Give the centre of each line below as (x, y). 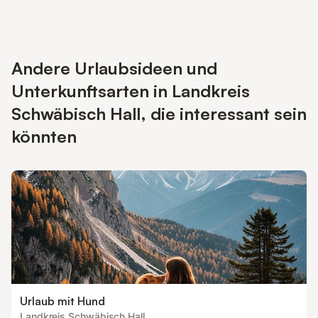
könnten (44, 136)
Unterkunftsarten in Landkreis (131, 91)
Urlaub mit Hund (62, 301)
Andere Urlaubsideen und (114, 68)
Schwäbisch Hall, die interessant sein (159, 114)
